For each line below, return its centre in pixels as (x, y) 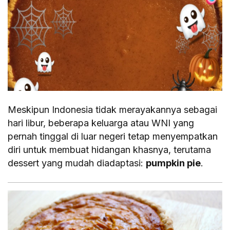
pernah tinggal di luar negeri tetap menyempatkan (113, 136)
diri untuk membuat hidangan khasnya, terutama (110, 149)
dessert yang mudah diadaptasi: (77, 163)
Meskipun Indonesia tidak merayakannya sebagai (113, 109)
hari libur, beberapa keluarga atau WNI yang (101, 123)
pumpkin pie (174, 163)
